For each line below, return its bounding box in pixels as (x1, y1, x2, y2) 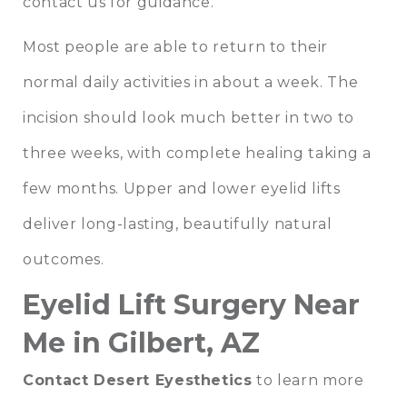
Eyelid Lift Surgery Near (23, 288, 360, 323)
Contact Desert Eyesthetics (23, 372, 253, 390)
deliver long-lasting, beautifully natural (23, 215, 333, 233)
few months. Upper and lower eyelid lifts (23, 180, 341, 198)
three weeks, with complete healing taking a (23, 144, 372, 163)
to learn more (252, 372, 364, 390)
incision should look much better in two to (23, 109, 354, 127)
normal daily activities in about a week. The (23, 74, 359, 92)
